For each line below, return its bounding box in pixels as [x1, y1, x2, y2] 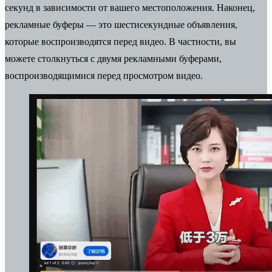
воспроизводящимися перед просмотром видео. [5, 70, 203, 81]
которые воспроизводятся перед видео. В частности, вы [5, 36, 236, 47]
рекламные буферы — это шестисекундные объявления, [5, 19, 237, 30]
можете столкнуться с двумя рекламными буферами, [5, 53, 222, 64]
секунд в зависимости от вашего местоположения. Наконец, [5, 2, 255, 13]
